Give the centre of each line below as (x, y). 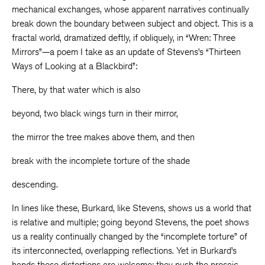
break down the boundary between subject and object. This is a (132, 23)
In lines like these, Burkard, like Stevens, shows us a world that (132, 208)
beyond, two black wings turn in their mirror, (95, 113)
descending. (35, 184)
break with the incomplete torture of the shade (101, 161)
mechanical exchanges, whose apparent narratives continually (130, 9)
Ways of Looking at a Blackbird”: (75, 66)
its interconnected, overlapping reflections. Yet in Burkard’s (124, 251)
